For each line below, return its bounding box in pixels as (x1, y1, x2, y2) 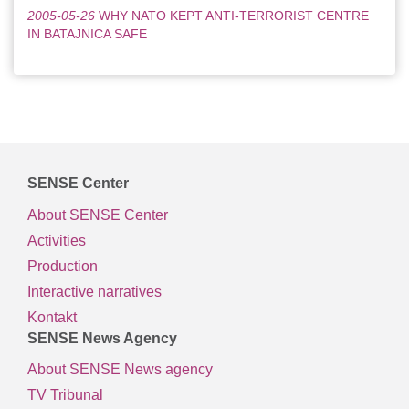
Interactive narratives (27, 283, 162, 299)
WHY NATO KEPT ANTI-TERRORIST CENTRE (99, 8, 369, 24)
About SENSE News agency (27, 362, 213, 378)
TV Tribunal (27, 387, 103, 404)
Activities (27, 232, 86, 248)
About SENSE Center (27, 206, 168, 223)
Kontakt (27, 309, 77, 325)
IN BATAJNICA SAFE (27, 26, 147, 42)
